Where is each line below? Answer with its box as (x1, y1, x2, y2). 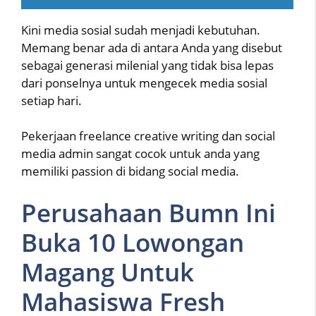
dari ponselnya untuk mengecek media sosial (21, 74, 267, 91)
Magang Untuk (21, 255, 194, 288)
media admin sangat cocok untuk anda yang (21, 145, 260, 162)
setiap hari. (21, 92, 82, 109)
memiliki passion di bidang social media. (21, 163, 239, 180)
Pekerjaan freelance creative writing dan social (21, 128, 275, 145)
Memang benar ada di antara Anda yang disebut (21, 39, 282, 56)
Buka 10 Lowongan (21, 225, 244, 259)
